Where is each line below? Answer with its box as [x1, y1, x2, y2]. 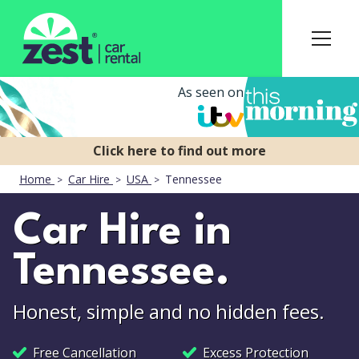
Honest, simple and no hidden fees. [13, 298, 325, 325]
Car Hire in [13, 211, 232, 254]
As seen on [178, 83, 244, 101]
